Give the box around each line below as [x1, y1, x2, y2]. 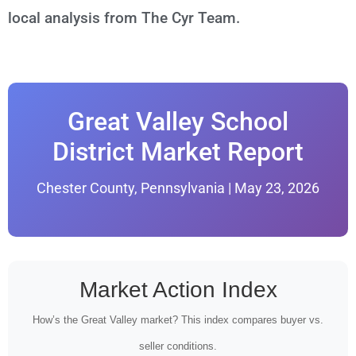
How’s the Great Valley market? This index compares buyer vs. [33, 313, 323, 326]
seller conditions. [139, 339, 217, 352]
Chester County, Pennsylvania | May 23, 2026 [37, 180, 319, 197]
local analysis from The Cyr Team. [8, 8, 240, 27]
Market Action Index [79, 277, 277, 302]
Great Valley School [68, 106, 288, 137]
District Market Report [52, 137, 304, 168]
